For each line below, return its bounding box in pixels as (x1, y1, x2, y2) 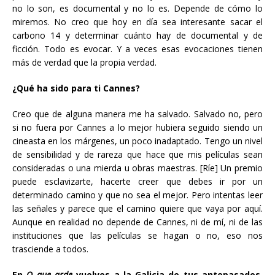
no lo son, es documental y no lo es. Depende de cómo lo (12, 2, 263, 14)
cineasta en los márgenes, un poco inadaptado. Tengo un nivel (12, 135, 263, 147)
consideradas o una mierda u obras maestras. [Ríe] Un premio (12, 162, 263, 174)
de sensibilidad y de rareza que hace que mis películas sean (12, 149, 263, 160)
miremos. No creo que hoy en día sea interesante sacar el (12, 16, 263, 28)
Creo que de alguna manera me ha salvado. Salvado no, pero (12, 108, 263, 120)
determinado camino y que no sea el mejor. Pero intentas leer (12, 189, 263, 201)
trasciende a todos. (12, 243, 88, 255)
